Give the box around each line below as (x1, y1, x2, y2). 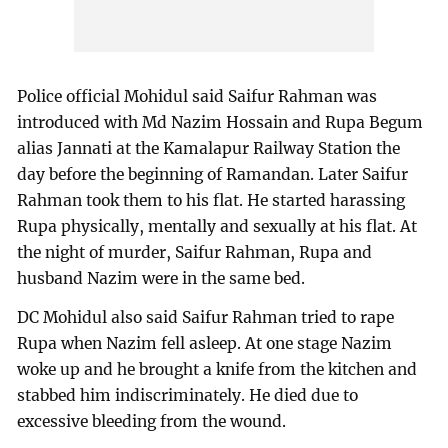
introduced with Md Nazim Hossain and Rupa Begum (17, 112, 424, 132)
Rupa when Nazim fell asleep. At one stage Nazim (17, 334, 393, 354)
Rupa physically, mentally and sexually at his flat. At (17, 216, 418, 236)
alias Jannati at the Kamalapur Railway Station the (17, 138, 401, 158)
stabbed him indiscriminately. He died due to (17, 386, 359, 406)
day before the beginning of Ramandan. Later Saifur (17, 164, 409, 184)
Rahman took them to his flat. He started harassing (17, 190, 406, 210)
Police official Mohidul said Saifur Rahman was (17, 86, 378, 106)
